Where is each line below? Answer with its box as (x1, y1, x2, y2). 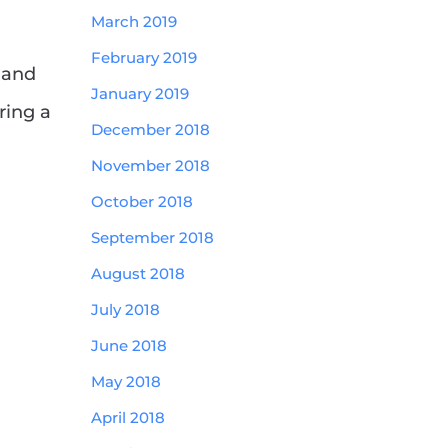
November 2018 (91, 156, 210, 175)
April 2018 (91, 408, 165, 427)
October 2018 (91, 192, 193, 211)
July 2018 (91, 300, 160, 319)
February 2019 (91, 48, 197, 67)
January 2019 (91, 84, 189, 103)
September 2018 (91, 228, 214, 247)
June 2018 (91, 336, 167, 355)
